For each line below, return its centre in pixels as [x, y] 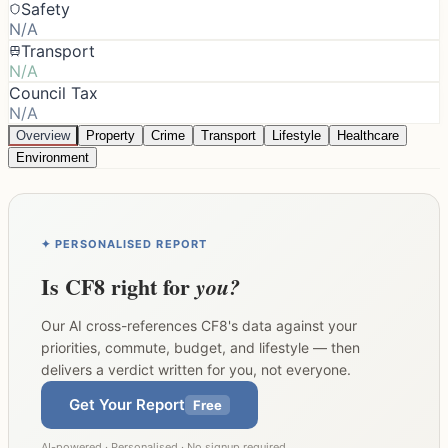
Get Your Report [127, 405]
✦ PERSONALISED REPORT [124, 243]
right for [150, 286]
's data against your [292, 325]
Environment [52, 157]
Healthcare [368, 135]
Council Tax [53, 92]
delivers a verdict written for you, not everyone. [196, 369]
